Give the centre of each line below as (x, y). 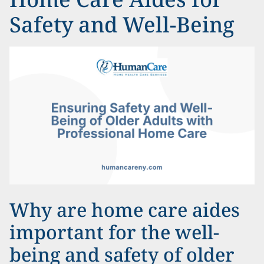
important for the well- (114, 232)
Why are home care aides (125, 209)
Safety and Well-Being (122, 24)
